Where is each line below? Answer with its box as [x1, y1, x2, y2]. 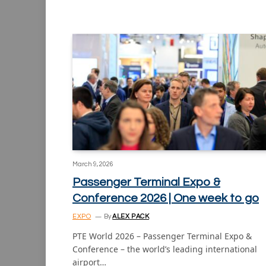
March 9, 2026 [72, 160, 113, 167]
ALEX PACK [112, 213, 150, 220]
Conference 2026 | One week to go [72, 192, 259, 204]
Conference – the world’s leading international [72, 243, 257, 255]
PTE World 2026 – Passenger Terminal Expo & [72, 230, 252, 242]
